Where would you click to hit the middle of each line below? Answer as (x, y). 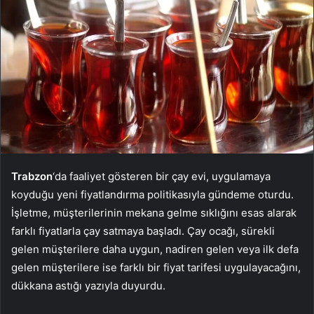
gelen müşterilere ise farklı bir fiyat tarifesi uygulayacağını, (156, 268)
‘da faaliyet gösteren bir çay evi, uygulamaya (162, 177)
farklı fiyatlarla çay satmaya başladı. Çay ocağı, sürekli (143, 231)
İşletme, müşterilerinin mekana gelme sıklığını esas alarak (154, 213)
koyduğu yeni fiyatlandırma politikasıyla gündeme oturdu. (152, 195)
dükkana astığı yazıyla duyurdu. (88, 286)
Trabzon (32, 177)
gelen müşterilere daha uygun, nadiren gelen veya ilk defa (155, 250)
